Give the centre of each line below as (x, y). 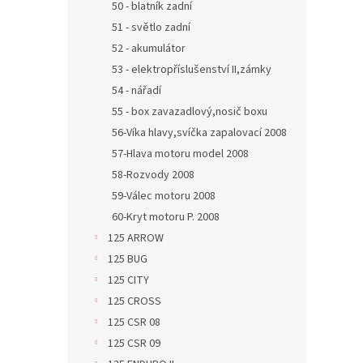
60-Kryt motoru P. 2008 (166, 217)
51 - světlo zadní (151, 28)
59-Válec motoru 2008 (164, 196)
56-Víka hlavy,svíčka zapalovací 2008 (199, 133)
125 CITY (128, 280)
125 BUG (128, 259)
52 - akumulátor (149, 49)
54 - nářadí (137, 91)
